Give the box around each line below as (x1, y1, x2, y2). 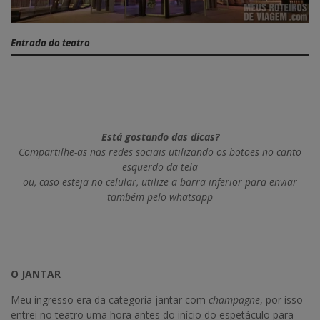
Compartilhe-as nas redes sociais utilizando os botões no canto (19, 144, 301, 159)
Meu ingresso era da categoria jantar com (11, 292, 209, 306)
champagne (209, 292, 260, 306)
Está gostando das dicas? (101, 129, 219, 144)
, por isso (260, 292, 303, 306)
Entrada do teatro (11, 36, 90, 50)
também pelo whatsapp (107, 189, 213, 204)
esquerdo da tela (122, 159, 198, 174)
